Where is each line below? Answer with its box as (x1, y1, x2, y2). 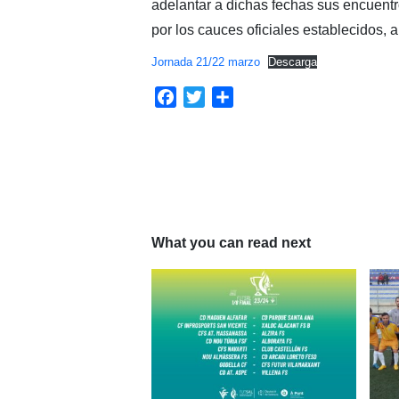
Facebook (175, 88, 240, 104)
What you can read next (151, 234, 311, 250)
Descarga (268, 54, 318, 69)
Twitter (204, 88, 247, 104)
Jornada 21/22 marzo (151, 54, 260, 69)
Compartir (232, 88, 296, 104)
